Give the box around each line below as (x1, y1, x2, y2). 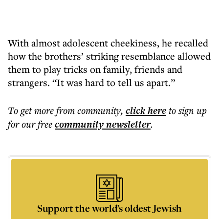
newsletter (104, 117, 151, 131)
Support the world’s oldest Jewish (37, 201, 182, 215)
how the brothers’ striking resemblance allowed (8, 49, 211, 63)
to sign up (169, 104, 207, 117)
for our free (8, 117, 52, 131)
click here (126, 104, 166, 117)
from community (56, 104, 121, 117)
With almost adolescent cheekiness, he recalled (8, 36, 208, 49)
